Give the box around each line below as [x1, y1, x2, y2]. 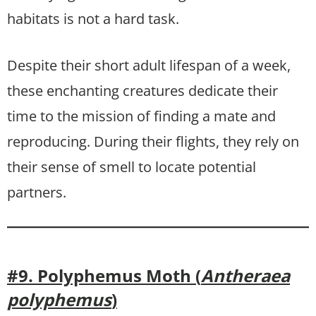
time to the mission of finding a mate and [7, 106, 276, 126]
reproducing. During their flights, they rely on [7, 131, 299, 151]
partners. [7, 182, 66, 202]
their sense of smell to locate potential [7, 157, 256, 176]
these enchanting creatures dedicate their [7, 80, 278, 100]
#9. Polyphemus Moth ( [7, 263, 201, 287]
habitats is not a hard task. [7, 8, 179, 28]
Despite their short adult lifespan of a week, [7, 55, 291, 75]
